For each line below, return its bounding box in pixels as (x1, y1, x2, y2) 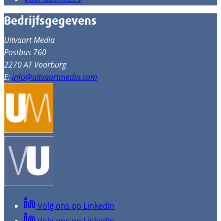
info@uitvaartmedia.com (12, 71, 97, 83)
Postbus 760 (4, 46, 46, 58)
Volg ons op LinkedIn (37, 200, 114, 211)
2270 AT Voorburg (4, 59, 66, 71)
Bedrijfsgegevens (4, 13, 97, 29)
